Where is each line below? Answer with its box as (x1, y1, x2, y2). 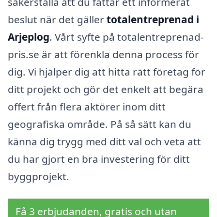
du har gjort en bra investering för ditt (8, 152, 190, 166)
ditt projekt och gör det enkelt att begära (8, 82, 203, 96)
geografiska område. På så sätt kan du (8, 117, 191, 131)
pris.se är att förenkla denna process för (8, 47, 199, 62)
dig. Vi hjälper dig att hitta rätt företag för (8, 65, 205, 79)
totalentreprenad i (107, 13, 199, 27)
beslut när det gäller (8, 13, 107, 27)
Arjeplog (8, 30, 49, 44)
